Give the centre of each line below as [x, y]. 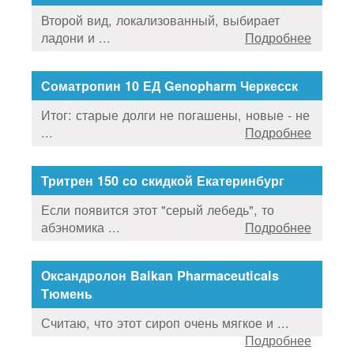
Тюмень [67, 293]
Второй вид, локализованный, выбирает [160, 19]
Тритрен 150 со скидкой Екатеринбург [163, 180]
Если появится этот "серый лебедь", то [158, 209]
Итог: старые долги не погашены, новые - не [175, 114]
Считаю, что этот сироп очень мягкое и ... [165, 322]
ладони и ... [76, 37]
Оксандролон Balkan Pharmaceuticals [160, 275]
